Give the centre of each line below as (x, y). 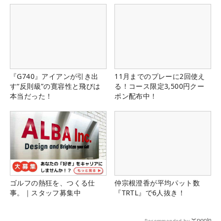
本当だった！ (31, 96)
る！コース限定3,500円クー (160, 86)
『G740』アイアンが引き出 (54, 76)
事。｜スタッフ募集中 (45, 192)
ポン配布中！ (136, 96)
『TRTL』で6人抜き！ (150, 192)
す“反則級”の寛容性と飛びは (55, 86)
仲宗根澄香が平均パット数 (157, 183)
